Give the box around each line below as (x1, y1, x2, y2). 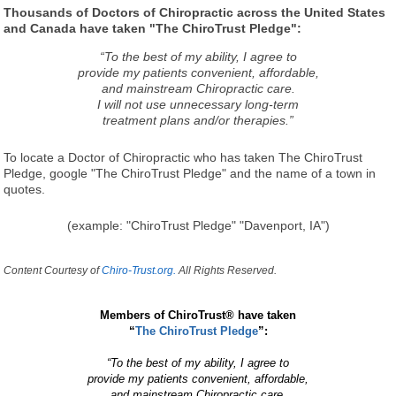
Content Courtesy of (4, 263, 103, 277)
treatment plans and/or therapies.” (103, 112, 293, 127)
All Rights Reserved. (176, 263, 278, 277)
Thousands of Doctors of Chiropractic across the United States (4, 4, 386, 19)
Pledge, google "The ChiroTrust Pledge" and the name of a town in (4, 165, 377, 180)
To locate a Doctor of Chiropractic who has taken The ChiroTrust (4, 149, 363, 164)
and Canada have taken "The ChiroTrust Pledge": (4, 20, 302, 35)
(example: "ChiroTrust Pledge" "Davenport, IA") (66, 217, 330, 232)
